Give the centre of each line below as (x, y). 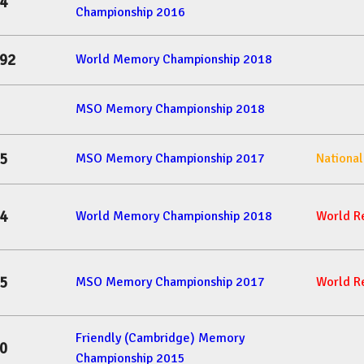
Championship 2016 (130, 13)
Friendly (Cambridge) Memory (160, 338)
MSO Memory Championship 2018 (170, 109)
